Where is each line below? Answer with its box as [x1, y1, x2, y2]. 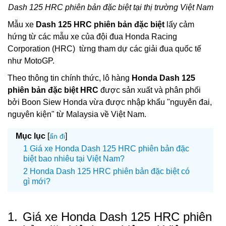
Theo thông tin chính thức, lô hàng [8, 73, 132, 82]
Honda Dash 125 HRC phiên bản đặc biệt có [30, 166, 190, 176]
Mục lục [16, 131, 45, 140]
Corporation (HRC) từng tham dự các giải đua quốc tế [8, 44, 201, 53]
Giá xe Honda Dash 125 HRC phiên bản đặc [30, 144, 189, 153]
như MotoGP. [8, 56, 54, 65]
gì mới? [23, 177, 50, 186]
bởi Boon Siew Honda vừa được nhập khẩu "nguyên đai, [8, 97, 212, 106]
